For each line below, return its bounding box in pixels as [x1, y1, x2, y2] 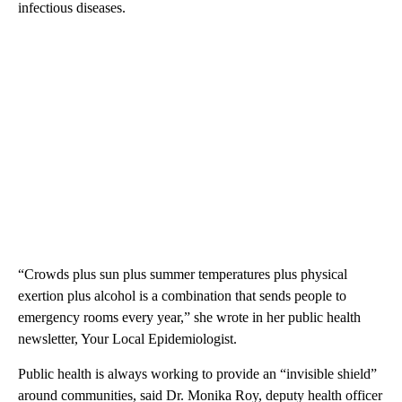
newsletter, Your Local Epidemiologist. [18, 331, 237, 346]
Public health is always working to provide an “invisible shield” [18, 366, 377, 381]
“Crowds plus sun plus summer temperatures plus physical [18, 267, 347, 282]
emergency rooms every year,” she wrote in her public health [18, 310, 361, 325]
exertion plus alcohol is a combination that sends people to [18, 288, 346, 303]
